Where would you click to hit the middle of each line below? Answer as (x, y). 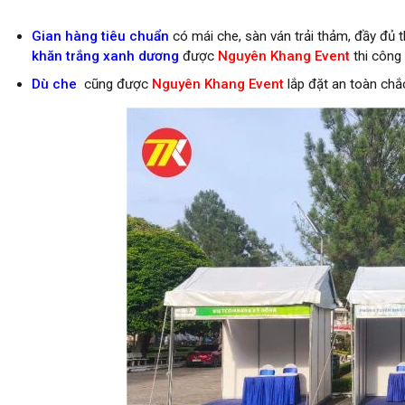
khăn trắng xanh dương (105, 56)
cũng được (114, 84)
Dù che (54, 84)
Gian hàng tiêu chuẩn (100, 36)
